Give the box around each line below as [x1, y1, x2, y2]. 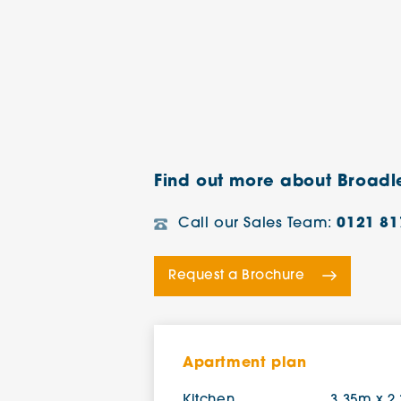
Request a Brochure [168, 269, 305, 283]
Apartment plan [183, 355, 307, 371]
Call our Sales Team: [178, 216, 337, 231]
